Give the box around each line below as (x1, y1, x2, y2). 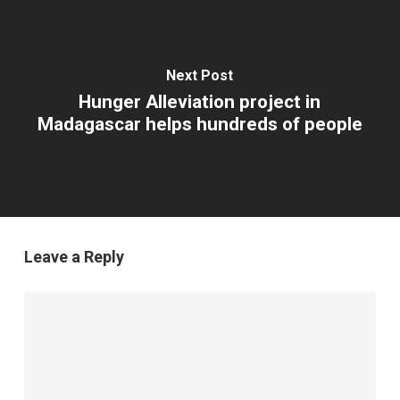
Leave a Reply (23, 246, 124, 266)
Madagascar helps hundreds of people (37, 113, 362, 135)
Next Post (166, 67, 234, 84)
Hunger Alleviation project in (79, 91, 321, 112)
